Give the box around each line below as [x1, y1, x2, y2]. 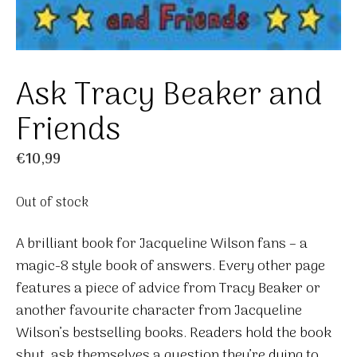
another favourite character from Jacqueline [16, 299, 302, 323]
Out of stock [16, 191, 88, 214]
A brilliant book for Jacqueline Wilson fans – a [16, 232, 308, 256]
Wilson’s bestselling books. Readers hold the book [16, 321, 331, 345]
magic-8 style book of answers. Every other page [16, 254, 325, 278]
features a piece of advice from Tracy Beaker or [16, 277, 320, 300]
